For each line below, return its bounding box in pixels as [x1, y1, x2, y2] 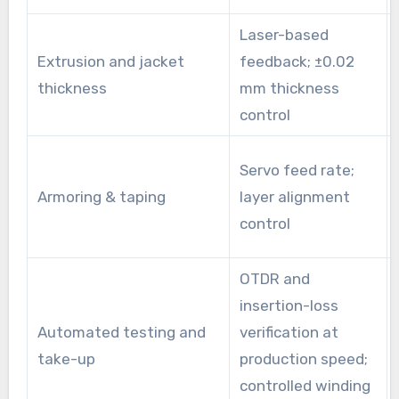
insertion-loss [239, 297, 338, 315]
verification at [239, 323, 338, 342]
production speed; [239, 350, 368, 369]
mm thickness [239, 79, 339, 98]
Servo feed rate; [239, 161, 354, 180]
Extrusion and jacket [37, 53, 184, 71]
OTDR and [239, 270, 310, 289]
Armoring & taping [37, 188, 166, 207]
